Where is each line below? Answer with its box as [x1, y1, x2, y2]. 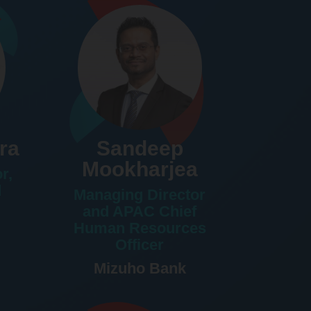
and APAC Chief [83, 202, 197, 220]
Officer [115, 235, 165, 253]
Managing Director [74, 185, 206, 203]
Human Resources [73, 219, 206, 237]
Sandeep [96, 136, 183, 160]
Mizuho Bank [93, 259, 186, 277]
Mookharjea [81, 157, 198, 180]
